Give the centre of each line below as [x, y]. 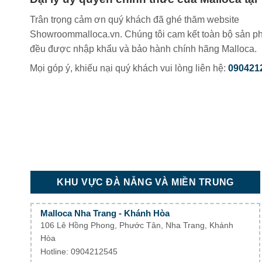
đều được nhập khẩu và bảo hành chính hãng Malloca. [143, 49]
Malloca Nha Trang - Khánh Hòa [105, 213]
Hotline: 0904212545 [79, 251]
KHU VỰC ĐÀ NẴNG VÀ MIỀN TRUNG [145, 182]
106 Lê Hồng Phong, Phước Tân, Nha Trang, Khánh [137, 225]
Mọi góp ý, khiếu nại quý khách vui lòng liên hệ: [129, 68]
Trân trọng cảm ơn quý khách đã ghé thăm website [134, 20]
